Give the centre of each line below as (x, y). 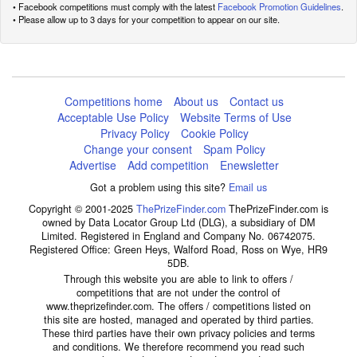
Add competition (169, 165)
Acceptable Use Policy (113, 118)
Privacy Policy (135, 133)
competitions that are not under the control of (178, 293)
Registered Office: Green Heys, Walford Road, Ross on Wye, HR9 (178, 250)
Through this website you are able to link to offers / (178, 279)
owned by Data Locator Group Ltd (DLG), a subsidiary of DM (178, 223)
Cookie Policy (214, 133)
